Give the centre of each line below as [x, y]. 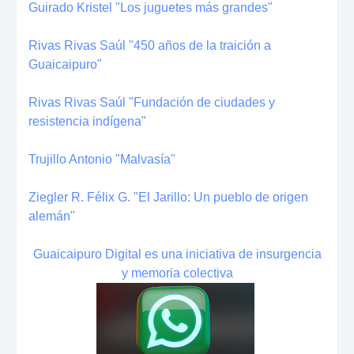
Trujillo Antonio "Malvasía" [102, 159]
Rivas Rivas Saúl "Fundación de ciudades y [152, 102]
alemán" [52, 216]
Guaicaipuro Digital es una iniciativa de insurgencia [177, 254]
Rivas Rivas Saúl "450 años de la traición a [150, 45]
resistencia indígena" [87, 121]
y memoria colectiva [177, 273]
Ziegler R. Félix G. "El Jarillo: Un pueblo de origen [168, 197]
